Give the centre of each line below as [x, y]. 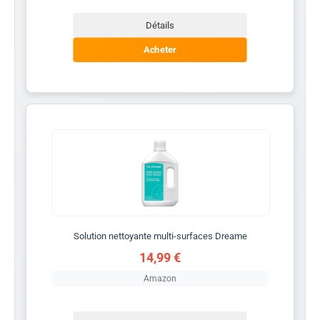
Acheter [160, 50]
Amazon [160, 278]
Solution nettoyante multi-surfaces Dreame [160, 236]
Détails [160, 25]
